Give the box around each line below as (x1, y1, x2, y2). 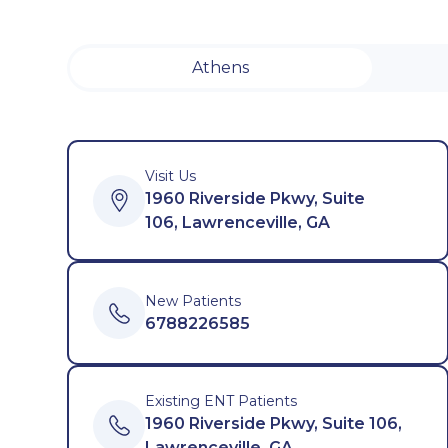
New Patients (145, 291, 242, 310)
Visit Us (145, 167, 197, 185)
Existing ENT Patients (145, 392, 298, 410)
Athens (192, 58, 250, 77)
